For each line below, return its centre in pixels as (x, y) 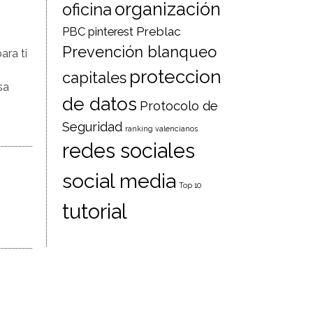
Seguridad (93, 127)
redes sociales (129, 151)
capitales (95, 78)
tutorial (95, 211)
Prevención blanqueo (140, 52)
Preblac (159, 31)
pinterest (111, 32)
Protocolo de (179, 106)
